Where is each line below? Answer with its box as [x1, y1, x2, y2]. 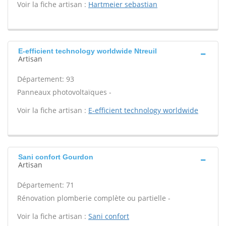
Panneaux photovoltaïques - [17, 87, 111, 97]
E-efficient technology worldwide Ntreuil [18, 47, 157, 55]
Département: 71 [17, 180, 74, 190]
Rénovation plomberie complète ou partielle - [17, 193, 171, 203]
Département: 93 [17, 74, 74, 84]
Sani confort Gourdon [18, 153, 93, 161]
